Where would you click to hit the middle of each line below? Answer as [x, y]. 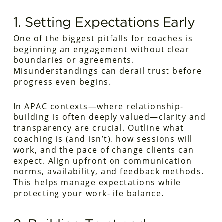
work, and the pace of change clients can [104, 150]
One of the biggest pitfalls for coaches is [103, 38]
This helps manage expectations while [97, 182]
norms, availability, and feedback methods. [109, 171]
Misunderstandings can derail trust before [108, 71]
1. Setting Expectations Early [104, 22]
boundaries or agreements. [74, 60]
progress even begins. [62, 82]
